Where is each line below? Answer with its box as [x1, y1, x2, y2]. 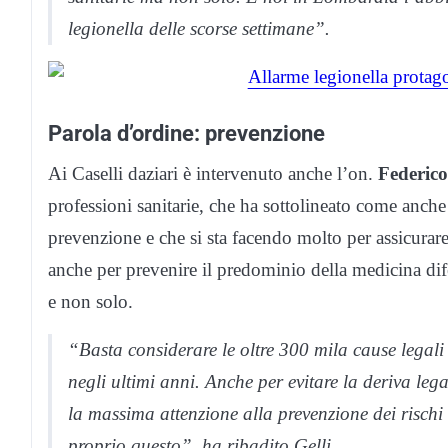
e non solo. [48, 291, 133, 313]
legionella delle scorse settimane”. [68, 18, 330, 40]
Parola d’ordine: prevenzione [48, 120, 325, 147]
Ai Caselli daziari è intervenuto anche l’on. [48, 163, 378, 185]
